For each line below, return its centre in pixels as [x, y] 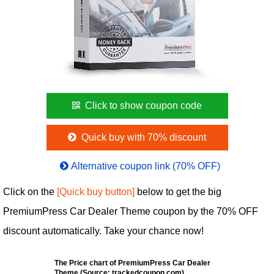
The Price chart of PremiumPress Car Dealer [132, 263]
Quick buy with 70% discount [142, 137]
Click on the [30, 192]
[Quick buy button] [96, 192]
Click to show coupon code [143, 106]
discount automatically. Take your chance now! [103, 231]
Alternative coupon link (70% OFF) [146, 166]
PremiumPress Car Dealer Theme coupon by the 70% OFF [131, 211]
